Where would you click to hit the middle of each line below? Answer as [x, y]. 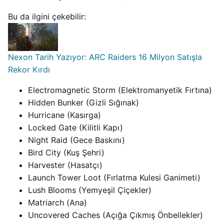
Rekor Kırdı [29, 70]
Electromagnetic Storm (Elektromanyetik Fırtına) [120, 90]
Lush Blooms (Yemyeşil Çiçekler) [90, 190]
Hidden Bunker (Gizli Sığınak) [83, 103]
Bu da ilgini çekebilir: [47, 16]
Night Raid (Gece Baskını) [76, 140]
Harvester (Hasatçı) [65, 165]
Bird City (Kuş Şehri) [66, 153]
